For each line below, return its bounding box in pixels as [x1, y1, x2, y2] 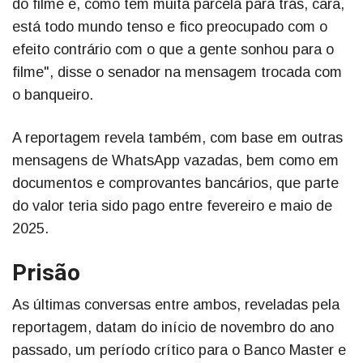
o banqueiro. [12, 87, 93, 104]
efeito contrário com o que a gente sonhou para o [12, 41, 334, 58]
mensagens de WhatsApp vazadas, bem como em [12, 152, 339, 169]
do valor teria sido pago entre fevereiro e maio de [12, 198, 332, 215]
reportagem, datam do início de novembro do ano [12, 319, 334, 336]
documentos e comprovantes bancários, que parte [12, 175, 339, 192]
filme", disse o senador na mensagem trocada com [12, 64, 342, 81]
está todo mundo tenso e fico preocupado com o [12, 19, 327, 36]
